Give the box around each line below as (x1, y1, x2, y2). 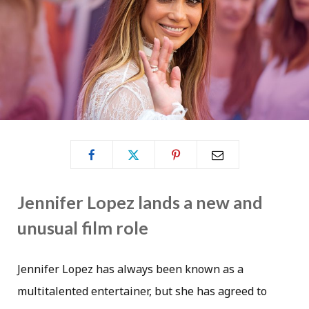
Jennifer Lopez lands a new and (17, 192, 263, 213)
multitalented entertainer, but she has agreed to (17, 283, 267, 299)
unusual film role (17, 217, 148, 239)
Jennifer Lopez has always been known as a (17, 261, 243, 277)
